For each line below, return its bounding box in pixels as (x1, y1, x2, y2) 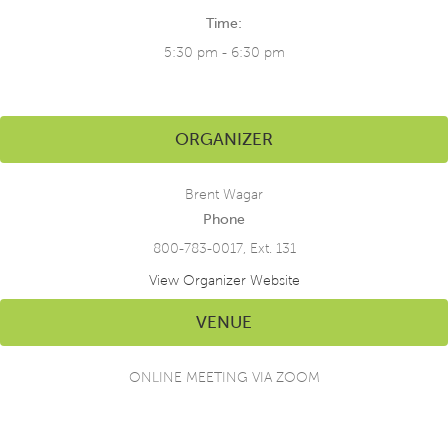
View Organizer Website (148, 272, 300, 288)
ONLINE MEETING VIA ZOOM (128, 369, 320, 385)
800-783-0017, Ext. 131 (152, 240, 296, 256)
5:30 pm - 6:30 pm (163, 44, 285, 60)
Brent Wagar (185, 186, 263, 202)
